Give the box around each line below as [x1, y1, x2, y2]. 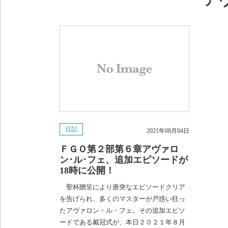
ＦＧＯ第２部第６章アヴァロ [60, 144, 179, 154]
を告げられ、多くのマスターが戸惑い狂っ [60, 194, 185, 203]
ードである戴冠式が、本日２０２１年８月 [60, 218, 185, 226]
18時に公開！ [60, 165, 115, 176]
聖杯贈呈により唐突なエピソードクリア [60, 183, 185, 191]
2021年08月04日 [146, 127, 189, 134]
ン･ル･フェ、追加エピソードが [60, 154, 188, 165]
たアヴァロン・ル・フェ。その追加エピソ [60, 206, 185, 214]
